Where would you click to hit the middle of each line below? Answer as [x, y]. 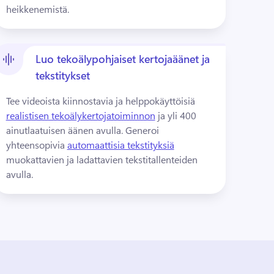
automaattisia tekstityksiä [120, 145]
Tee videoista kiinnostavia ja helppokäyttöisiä [102, 101]
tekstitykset [62, 75]
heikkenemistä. [37, 9]
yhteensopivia [36, 145]
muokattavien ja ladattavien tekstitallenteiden [102, 159]
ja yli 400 [176, 115]
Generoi [142, 130]
